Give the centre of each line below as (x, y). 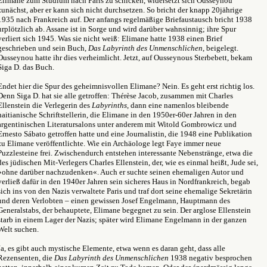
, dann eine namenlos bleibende (178, 105)
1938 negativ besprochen (211, 258)
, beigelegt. (221, 48)
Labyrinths (109, 105)
